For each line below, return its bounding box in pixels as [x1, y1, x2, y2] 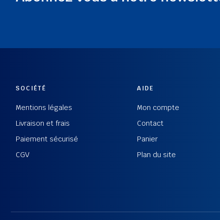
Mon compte [137, 103, 180, 112]
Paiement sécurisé [16, 134, 78, 143]
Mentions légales [16, 103, 72, 112]
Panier [137, 134, 158, 143]
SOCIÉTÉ [16, 84, 46, 92]
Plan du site [137, 150, 176, 159]
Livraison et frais [16, 118, 70, 128]
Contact [137, 118, 164, 128]
